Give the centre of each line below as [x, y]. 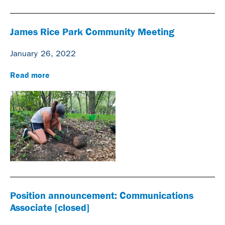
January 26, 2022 [43, 53]
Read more [30, 75]
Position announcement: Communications [102, 195]
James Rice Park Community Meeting [92, 31]
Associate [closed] [50, 207]
